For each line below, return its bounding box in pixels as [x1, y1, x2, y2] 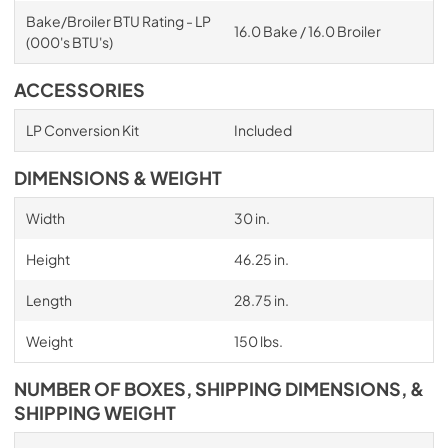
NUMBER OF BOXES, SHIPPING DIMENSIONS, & [14, 377, 424, 400]
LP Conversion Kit [25, 120, 139, 139]
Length [25, 290, 72, 309]
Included [233, 120, 292, 139]
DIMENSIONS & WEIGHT [14, 166, 222, 189]
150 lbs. [233, 331, 283, 350]
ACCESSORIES [14, 78, 145, 101]
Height [25, 249, 70, 268]
